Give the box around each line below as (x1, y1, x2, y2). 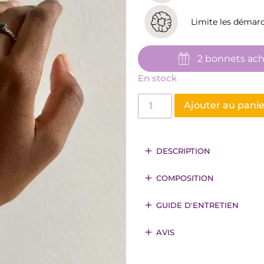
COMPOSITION (156, 173, 214, 183)
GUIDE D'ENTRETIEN (156, 200, 239, 210)
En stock (138, 73, 177, 84)
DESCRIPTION (156, 146, 210, 156)
